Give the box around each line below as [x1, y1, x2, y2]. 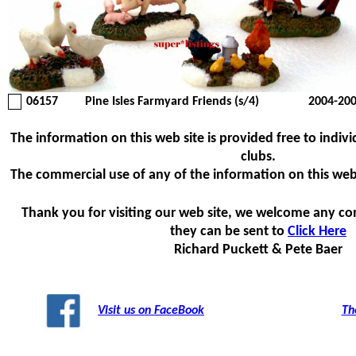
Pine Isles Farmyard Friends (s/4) [85, 95, 259, 108]
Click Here [288, 224, 346, 239]
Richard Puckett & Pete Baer [174, 242, 342, 257]
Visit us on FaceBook [98, 304, 204, 317]
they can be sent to [170, 224, 288, 239]
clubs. [241, 149, 276, 164]
